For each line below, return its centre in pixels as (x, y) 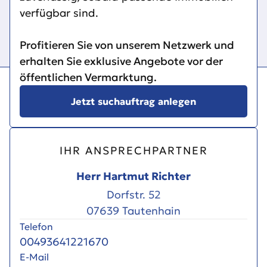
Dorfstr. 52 (133, 195)
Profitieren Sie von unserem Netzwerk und (127, 45)
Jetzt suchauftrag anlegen (133, 102)
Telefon (36, 227)
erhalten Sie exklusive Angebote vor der (121, 61)
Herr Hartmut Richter (133, 176)
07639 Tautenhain (133, 211)
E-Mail (34, 257)
